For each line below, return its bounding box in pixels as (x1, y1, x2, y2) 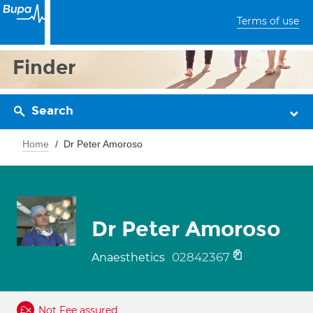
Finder (13, 55, 76, 80)
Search (31, 103, 73, 118)
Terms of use (237, 15, 299, 27)
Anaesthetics (92, 251, 168, 264)
